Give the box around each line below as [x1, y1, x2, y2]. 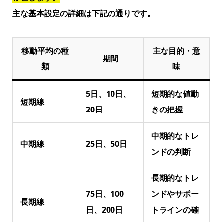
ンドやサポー [151, 188, 199, 199]
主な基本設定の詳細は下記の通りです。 [12, 7, 155, 19]
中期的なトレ [151, 130, 199, 141]
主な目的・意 [152, 45, 200, 56]
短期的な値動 [151, 88, 199, 99]
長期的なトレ [151, 172, 199, 183]
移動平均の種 [21, 45, 69, 56]
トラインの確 [151, 204, 199, 215]
